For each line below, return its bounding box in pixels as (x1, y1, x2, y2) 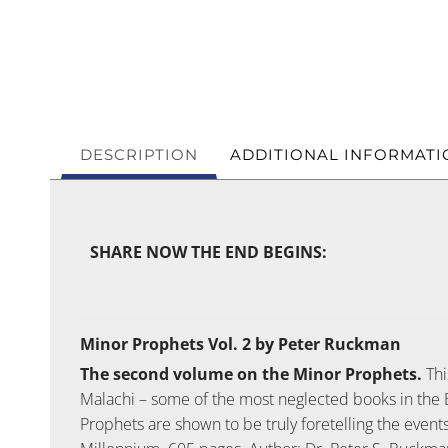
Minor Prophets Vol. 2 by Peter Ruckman (80, 333, 401, 356)
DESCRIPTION (80, 145, 198, 165)
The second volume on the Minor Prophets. (80, 363, 422, 386)
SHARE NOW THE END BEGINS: (90, 241, 327, 264)
